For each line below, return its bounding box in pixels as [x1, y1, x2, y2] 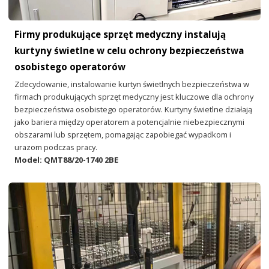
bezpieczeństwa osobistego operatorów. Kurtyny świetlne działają [14, 104, 253, 115]
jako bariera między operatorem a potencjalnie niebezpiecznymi [14, 116, 245, 128]
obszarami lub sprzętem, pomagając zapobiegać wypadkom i [14, 129, 232, 141]
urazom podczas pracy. [14, 142, 98, 153]
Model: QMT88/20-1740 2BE [14, 154, 119, 166]
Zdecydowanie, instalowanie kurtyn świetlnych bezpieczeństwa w [14, 79, 250, 90]
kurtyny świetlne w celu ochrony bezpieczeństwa [14, 44, 244, 57]
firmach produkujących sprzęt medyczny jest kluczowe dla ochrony [14, 91, 254, 103]
